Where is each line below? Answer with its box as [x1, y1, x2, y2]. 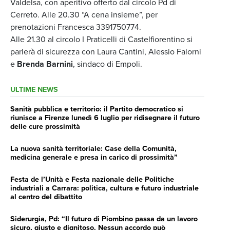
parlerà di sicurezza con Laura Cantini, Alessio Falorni [10, 46, 201, 57]
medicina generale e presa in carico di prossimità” [10, 151, 178, 163]
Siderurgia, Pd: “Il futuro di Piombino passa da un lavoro [10, 213, 198, 224]
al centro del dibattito [10, 191, 82, 202]
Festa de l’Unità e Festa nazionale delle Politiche [10, 174, 174, 185]
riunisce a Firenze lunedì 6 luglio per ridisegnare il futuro [10, 112, 200, 123]
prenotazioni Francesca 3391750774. [10, 21, 141, 33]
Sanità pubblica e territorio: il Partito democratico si [10, 103, 183, 114]
